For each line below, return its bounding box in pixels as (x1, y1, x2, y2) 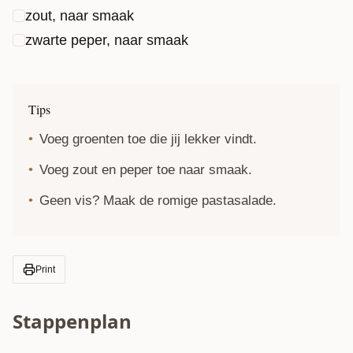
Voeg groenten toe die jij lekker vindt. (39, 131, 257, 147)
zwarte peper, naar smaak (25, 32, 188, 48)
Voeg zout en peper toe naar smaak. (39, 162, 252, 177)
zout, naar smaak (25, 8, 134, 24)
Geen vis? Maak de (39, 192, 158, 208)
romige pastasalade (158, 192, 273, 208)
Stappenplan (13, 307, 132, 334)
